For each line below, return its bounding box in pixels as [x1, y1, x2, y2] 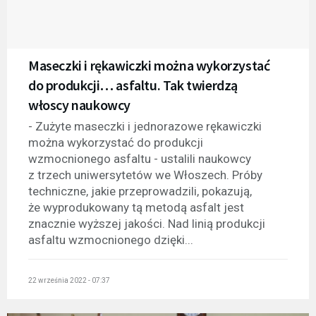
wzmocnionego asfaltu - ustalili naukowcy [28, 152, 251, 166]
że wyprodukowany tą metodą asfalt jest [28, 200, 244, 214]
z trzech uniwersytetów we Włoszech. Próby [28, 168, 262, 182]
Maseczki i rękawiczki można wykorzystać [28, 56, 270, 74]
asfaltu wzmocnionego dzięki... [28, 233, 193, 247]
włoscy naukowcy [28, 96, 130, 114]
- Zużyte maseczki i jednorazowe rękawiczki [28, 119, 262, 133]
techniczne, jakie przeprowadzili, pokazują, [28, 184, 252, 198]
